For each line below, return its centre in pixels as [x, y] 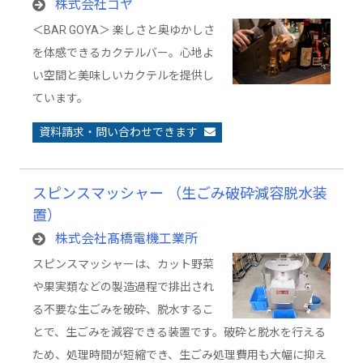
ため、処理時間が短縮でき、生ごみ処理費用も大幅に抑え [179, 355]
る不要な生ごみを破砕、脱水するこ [123, 310]
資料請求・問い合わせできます [118, 132]
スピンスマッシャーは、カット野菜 [123, 264]
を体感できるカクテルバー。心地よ [123, 53]
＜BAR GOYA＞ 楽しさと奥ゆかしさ [124, 30]
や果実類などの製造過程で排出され [123, 287]
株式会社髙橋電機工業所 [126, 239]
